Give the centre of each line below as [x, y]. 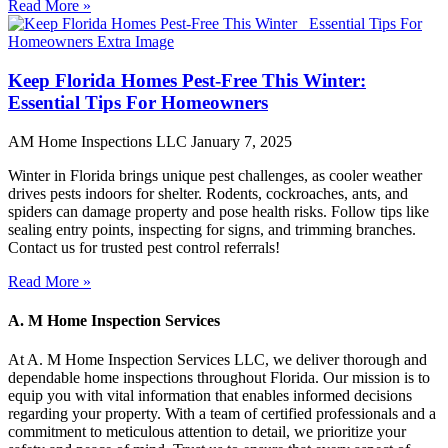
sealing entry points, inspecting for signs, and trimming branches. [212, 229]
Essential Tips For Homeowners [138, 102]
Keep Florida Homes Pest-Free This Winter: [187, 80]
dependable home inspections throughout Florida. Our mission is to [219, 378]
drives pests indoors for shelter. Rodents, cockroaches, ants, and [208, 193]
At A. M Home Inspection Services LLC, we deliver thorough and [217, 360]
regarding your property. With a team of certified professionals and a [222, 414]
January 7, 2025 [241, 141]
